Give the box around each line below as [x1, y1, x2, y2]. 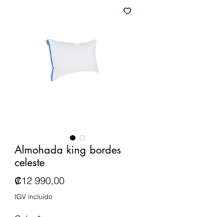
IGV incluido [15, 192, 52, 201]
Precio [64, 173, 91, 186]
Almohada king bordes [15, 142, 121, 156]
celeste [15, 155, 45, 169]
